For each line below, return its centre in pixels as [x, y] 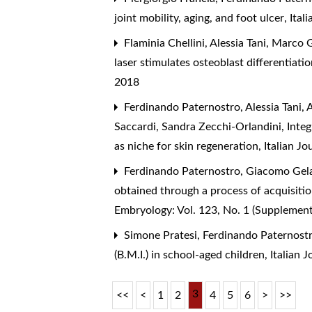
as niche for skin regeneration [188, 147]
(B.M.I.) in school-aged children [191, 255]
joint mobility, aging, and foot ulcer [201, 18]
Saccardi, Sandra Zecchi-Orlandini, [201, 127]
